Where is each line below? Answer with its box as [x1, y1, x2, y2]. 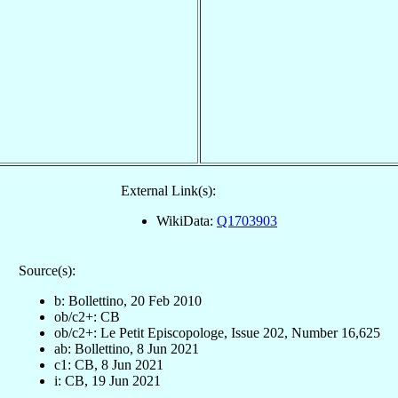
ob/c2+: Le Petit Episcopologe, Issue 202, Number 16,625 [53, 324, 380, 340]
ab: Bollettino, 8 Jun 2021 [53, 340, 199, 356]
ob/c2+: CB [53, 308, 120, 324]
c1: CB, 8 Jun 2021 [53, 356, 163, 372]
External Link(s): [121, 182, 216, 198]
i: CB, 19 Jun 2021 [53, 372, 161, 388]
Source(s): [18, 262, 76, 278]
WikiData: [156, 212, 217, 228]
